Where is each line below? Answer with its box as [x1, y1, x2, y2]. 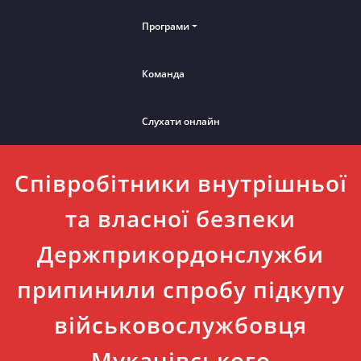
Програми [141, 19, 189, 34]
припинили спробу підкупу [16, 274, 345, 305]
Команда [141, 67, 185, 81]
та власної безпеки [65, 203, 296, 234]
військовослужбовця [54, 309, 307, 341]
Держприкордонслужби [37, 239, 324, 270]
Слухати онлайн [141, 114, 220, 129]
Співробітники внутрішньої [14, 168, 347, 199]
